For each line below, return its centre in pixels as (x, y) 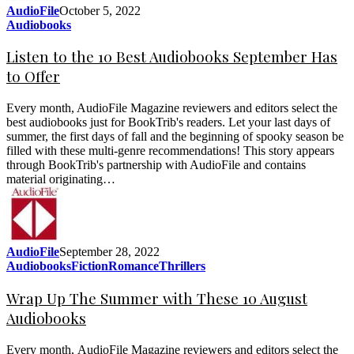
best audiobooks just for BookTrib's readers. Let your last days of (168, 122)
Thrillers (182, 266)
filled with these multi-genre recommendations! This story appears (170, 151)
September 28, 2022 (109, 252)
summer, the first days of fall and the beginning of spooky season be (175, 137)
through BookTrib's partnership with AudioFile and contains (156, 165)
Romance (134, 266)
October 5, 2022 (100, 10)
